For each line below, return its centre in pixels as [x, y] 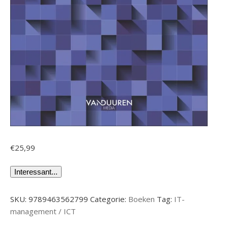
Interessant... [36, 172]
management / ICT [43, 211]
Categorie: [109, 199]
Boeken [141, 199]
